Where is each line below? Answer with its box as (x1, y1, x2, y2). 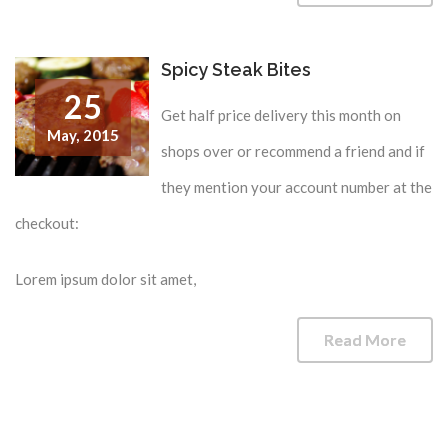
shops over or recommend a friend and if (161, 142, 426, 161)
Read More (324, 330, 406, 350)
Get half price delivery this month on (161, 106, 402, 125)
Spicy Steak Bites (161, 59, 312, 81)
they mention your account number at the (161, 178, 433, 197)
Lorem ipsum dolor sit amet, (15, 270, 196, 289)
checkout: (15, 214, 79, 233)
